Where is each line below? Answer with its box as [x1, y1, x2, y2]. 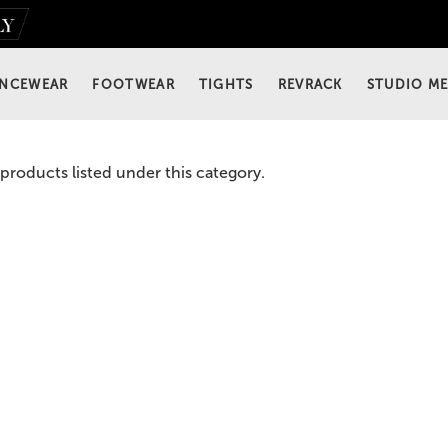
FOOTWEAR [92, 76, 175, 92]
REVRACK [277, 76, 343, 92]
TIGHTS [198, 76, 254, 92]
